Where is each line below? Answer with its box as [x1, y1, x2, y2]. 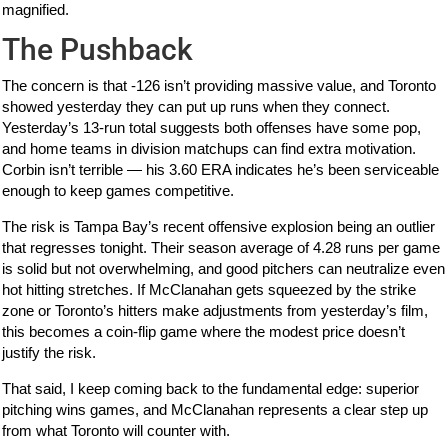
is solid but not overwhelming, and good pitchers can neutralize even [2, 260, 446, 278]
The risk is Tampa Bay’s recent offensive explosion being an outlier [2, 218, 436, 236]
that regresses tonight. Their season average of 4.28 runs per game [2, 239, 441, 257]
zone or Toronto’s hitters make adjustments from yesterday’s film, [2, 302, 429, 320]
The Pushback [2, 32, 194, 68]
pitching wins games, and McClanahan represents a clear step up [2, 401, 429, 419]
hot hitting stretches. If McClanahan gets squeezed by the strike [2, 281, 417, 299]
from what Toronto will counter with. [2, 422, 231, 440]
